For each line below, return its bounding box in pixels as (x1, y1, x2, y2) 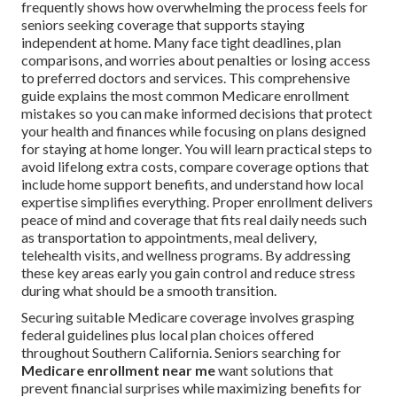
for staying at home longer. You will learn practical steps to (21, 140, 372, 158)
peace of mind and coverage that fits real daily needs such (21, 211, 367, 229)
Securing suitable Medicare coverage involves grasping (21, 308, 354, 326)
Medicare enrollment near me (21, 362, 215, 379)
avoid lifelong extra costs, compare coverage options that (21, 158, 369, 175)
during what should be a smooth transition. (21, 282, 276, 300)
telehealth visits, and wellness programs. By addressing (21, 246, 351, 264)
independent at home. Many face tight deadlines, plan (21, 34, 341, 51)
